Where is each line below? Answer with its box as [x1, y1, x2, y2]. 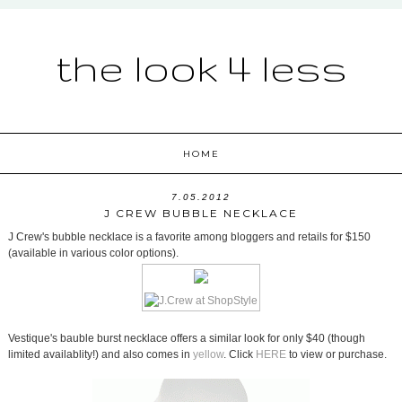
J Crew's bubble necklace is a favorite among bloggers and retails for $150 [7, 231, 371, 244]
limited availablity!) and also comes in [7, 348, 193, 362]
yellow [192, 348, 223, 362]
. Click [223, 348, 256, 362]
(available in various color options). [7, 247, 179, 260]
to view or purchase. [285, 348, 387, 362]
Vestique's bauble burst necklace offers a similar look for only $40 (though [7, 332, 365, 345]
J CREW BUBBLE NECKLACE [103, 206, 298, 221]
